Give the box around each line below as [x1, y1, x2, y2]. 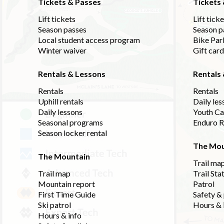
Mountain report [38, 179, 95, 188]
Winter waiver [38, 45, 86, 55]
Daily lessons [38, 107, 82, 116]
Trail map [38, 168, 70, 178]
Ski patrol [38, 200, 71, 209]
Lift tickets [38, 14, 75, 23]
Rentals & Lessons [38, 69, 105, 78]
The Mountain [38, 151, 90, 161]
